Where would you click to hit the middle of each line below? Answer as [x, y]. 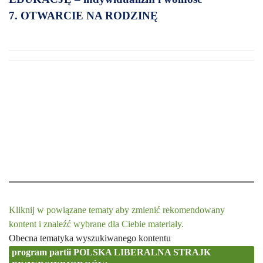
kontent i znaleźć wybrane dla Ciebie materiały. [96, 224]
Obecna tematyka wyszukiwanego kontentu [90, 238]
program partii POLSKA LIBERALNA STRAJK [111, 252]
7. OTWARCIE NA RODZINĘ [85, 16]
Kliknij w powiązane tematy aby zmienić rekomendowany [117, 210]
